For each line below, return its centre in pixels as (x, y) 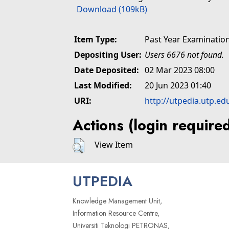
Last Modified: (103, 85)
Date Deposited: (107, 70)
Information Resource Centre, (116, 213)
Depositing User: (108, 55)
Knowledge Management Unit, (117, 201)
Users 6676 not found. (184, 55)
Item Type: (96, 39)
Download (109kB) (112, 9)
